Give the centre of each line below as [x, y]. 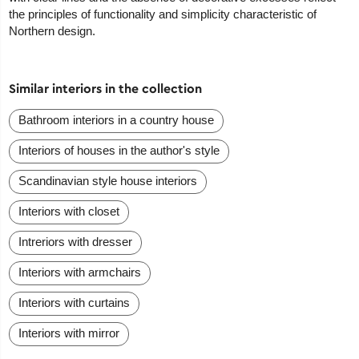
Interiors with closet [69, 212]
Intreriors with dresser [76, 242]
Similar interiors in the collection [106, 89]
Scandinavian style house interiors [108, 181]
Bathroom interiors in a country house [117, 120]
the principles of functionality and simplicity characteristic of [163, 14]
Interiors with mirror [69, 333]
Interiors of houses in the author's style [119, 151]
